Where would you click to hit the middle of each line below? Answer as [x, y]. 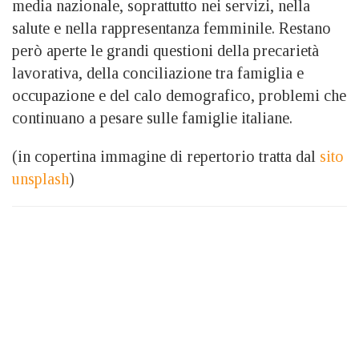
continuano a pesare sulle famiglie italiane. [152, 117]
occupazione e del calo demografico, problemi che [179, 95]
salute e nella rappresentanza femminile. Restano [171, 28]
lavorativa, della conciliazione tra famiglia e [158, 73]
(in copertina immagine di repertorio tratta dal [166, 156]
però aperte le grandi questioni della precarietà [165, 50]
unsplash [40, 178]
